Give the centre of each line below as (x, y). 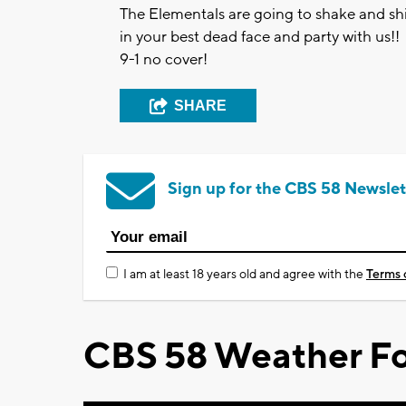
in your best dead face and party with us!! (260, 37)
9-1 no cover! (164, 59)
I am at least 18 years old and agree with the (245, 274)
